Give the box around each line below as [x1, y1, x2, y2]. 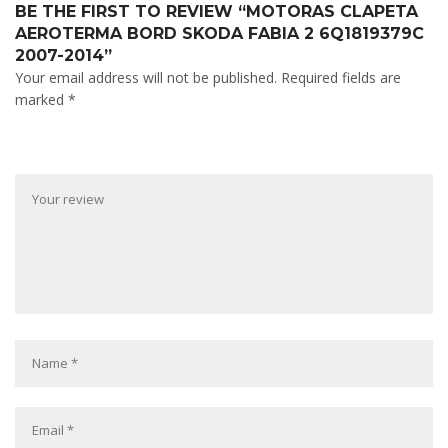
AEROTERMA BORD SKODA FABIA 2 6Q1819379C [15, 24, 424, 43]
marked [15, 90, 68, 109]
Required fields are [281, 68, 401, 87]
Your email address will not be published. [15, 68, 277, 87]
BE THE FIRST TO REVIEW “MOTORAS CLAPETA [15, 2, 418, 21]
